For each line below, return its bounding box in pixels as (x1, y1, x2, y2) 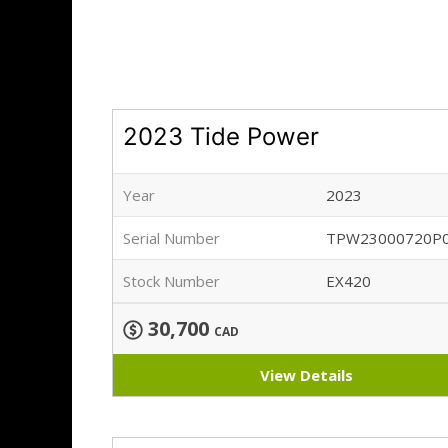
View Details (259, 365, 353, 386)
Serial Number (123, 228, 220, 249)
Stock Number (123, 271, 220, 292)
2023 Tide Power (123, 122, 319, 152)
